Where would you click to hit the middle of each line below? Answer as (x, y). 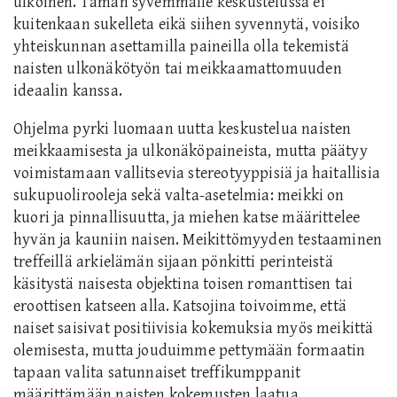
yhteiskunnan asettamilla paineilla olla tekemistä (181, 47)
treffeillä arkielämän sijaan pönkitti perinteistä (173, 262)
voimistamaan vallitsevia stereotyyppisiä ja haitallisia (197, 174)
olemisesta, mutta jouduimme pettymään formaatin (190, 351)
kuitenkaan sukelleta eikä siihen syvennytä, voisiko (187, 25)
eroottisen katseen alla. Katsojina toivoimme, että (180, 307)
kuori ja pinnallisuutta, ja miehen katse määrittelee (187, 218)
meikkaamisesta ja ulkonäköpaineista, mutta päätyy (191, 152)
